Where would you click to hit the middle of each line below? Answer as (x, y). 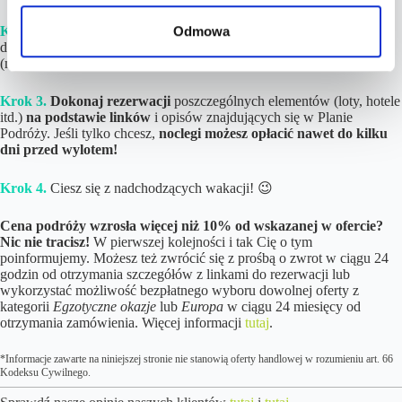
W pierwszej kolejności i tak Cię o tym (201, 242)
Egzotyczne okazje (105, 307)
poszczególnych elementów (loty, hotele (285, 101)
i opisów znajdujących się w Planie (252, 118)
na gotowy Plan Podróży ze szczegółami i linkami (244, 31)
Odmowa (201, 31)
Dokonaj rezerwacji (110, 101)
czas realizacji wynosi (196, 48)
